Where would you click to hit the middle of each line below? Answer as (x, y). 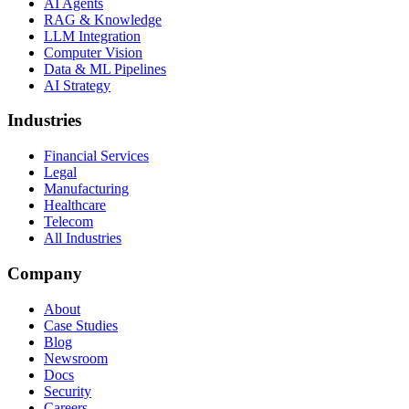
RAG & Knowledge (103, 19)
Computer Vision (93, 52)
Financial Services (96, 156)
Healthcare (75, 205)
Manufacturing (86, 189)
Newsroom (76, 358)
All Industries (83, 238)
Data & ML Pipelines (105, 68)
